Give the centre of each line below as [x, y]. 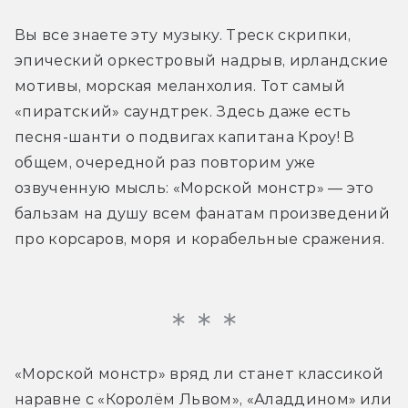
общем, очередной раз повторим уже [165, 162]
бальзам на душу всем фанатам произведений [203, 213]
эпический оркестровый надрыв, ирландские [202, 60]
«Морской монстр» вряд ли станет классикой [199, 373]
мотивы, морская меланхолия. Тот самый [180, 86]
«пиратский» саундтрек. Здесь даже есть [183, 111]
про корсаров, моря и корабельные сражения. [200, 239]
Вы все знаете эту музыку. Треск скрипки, [183, 35]
